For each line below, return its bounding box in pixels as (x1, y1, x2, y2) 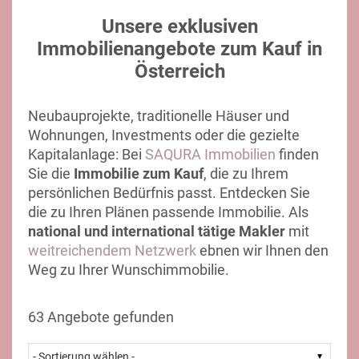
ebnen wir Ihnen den (196, 242, 329, 259)
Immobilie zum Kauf (74, 165, 204, 182)
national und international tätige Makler (28, 223, 285, 240)
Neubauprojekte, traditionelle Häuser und (28, 107, 289, 124)
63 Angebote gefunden (28, 309, 174, 325)
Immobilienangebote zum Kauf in (37, 38, 322, 60)
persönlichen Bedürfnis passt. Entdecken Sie (28, 184, 310, 201)
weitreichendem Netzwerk (28, 242, 196, 259)
